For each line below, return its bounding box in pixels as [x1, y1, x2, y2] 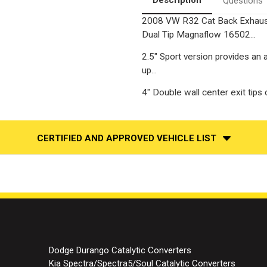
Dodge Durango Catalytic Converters [48, 244, 191, 256]
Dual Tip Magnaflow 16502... [142, 29, 256, 40]
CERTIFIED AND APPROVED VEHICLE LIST [36, 132, 216, 144]
